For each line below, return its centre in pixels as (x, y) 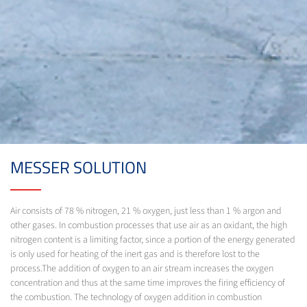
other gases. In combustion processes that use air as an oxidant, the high (149, 225)
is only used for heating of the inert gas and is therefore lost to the (135, 254)
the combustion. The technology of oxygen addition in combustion (136, 297)
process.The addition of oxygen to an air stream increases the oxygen (142, 268)
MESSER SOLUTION (78, 167)
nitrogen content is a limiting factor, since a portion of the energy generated (153, 240)
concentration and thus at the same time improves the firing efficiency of (148, 283)
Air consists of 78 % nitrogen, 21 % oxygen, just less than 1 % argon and (146, 211)
